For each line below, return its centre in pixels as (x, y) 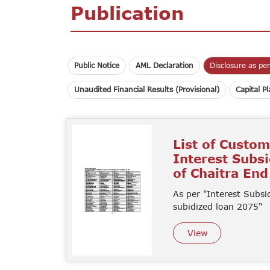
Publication (127, 12)
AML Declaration (165, 65)
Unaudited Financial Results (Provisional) (147, 89)
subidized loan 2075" (218, 206)
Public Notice (97, 65)
